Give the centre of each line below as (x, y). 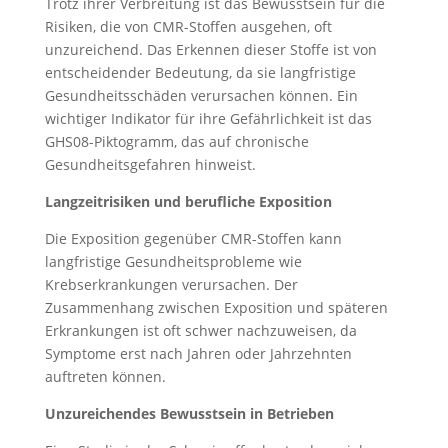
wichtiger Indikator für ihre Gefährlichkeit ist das (208, 118)
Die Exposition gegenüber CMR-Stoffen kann (193, 238)
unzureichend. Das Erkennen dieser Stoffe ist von (210, 49)
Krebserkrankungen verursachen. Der (171, 284)
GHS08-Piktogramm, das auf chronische (176, 141)
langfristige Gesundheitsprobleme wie (173, 261)
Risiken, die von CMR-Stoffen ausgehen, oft (188, 26)
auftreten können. (105, 376)
